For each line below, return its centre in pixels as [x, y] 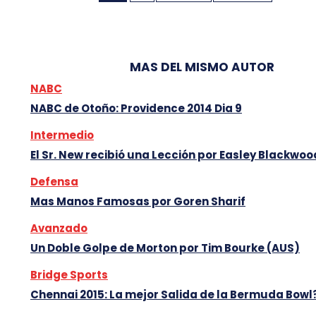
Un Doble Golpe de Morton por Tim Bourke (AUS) [165, 248]
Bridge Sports [69, 274]
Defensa [54, 181]
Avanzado [59, 228]
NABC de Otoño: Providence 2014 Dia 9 [136, 108]
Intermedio [62, 135]
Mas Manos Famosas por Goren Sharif [138, 201]
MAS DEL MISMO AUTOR [202, 67]
